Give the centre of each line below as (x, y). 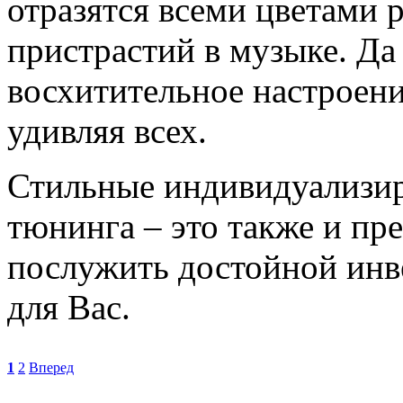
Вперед (51, 367)
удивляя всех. (107, 130)
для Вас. (69, 307)
